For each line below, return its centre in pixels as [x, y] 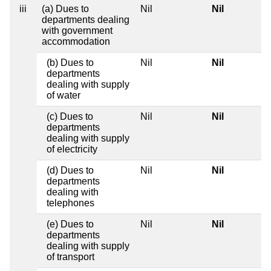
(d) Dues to [70, 170]
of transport [70, 256]
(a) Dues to [65, 8]
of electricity [72, 149]
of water [64, 95]
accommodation [76, 41]
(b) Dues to [70, 62]
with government [77, 30]
